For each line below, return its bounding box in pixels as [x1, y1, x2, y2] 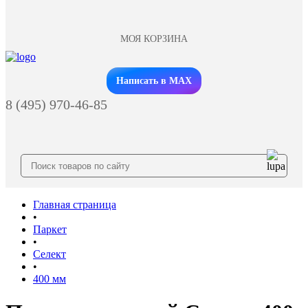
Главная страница [33, 199, 116, 210]
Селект [33, 248, 66, 260]
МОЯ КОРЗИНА [120, 34, 188, 44]
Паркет [33, 223, 67, 235]
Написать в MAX [116, 76, 192, 86]
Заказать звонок [133, 67, 175, 74]
